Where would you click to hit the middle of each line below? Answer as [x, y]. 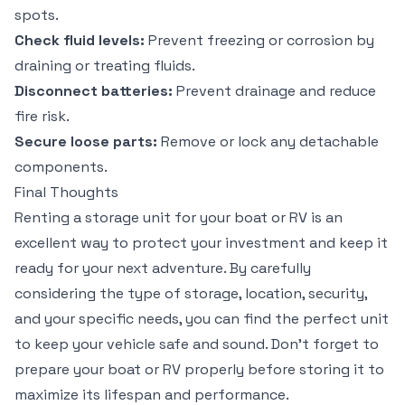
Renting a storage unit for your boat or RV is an [179, 217]
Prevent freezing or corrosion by [259, 40]
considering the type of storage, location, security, [191, 293]
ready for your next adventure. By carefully [163, 268]
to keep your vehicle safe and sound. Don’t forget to [197, 344]
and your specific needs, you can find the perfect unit [202, 319]
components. [61, 167]
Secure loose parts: [86, 141]
